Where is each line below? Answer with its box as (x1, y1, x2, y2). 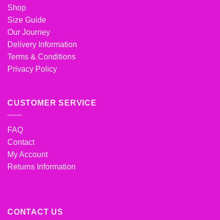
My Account (7, 150, 48, 159)
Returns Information (7, 163, 76, 171)
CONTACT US (7, 207, 63, 216)
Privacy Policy (7, 64, 57, 73)
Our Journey (7, 27, 50, 36)
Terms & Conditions (7, 52, 76, 61)
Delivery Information (7, 40, 77, 49)
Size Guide (7, 15, 46, 24)
